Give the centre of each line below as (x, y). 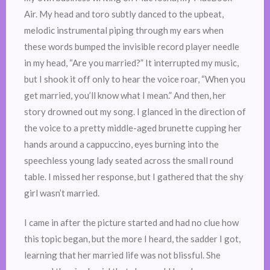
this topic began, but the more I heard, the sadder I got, (132, 239)
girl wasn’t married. (62, 193)
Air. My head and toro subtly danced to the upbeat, (124, 14)
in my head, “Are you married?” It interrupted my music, (131, 62)
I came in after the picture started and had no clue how (131, 222)
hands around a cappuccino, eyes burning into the (121, 144)
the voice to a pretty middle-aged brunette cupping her (133, 127)
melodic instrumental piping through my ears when (124, 30)
